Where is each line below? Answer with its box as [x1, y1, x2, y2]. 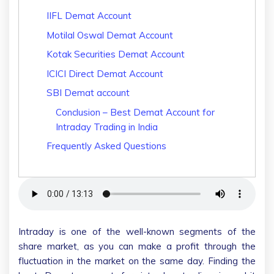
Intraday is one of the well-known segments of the [18, 225, 256, 237]
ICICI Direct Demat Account [46, 67, 163, 80]
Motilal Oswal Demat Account [46, 29, 173, 41]
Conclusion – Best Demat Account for [56, 106, 215, 118]
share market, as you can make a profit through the [18, 240, 256, 252]
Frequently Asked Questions [46, 140, 169, 152]
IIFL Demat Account [46, 10, 131, 22]
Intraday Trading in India [56, 120, 158, 133]
